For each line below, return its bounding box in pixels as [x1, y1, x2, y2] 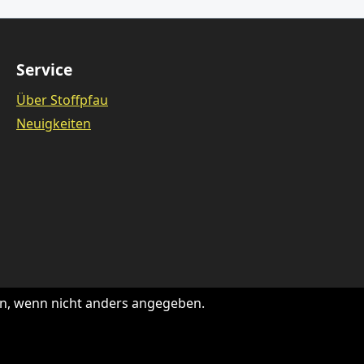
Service [16, 58, 72, 81]
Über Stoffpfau [16, 91, 108, 110]
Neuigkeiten [16, 115, 91, 133]
